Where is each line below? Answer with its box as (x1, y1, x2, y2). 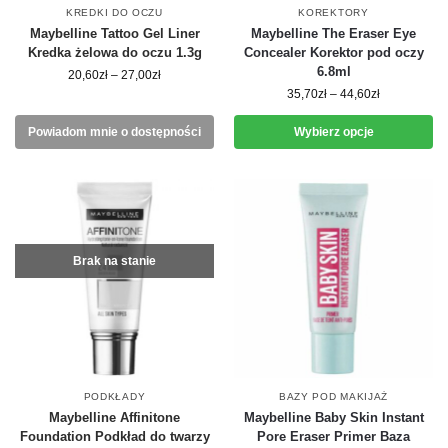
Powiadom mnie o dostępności (28, 125, 201, 139)
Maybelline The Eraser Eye (251, 26, 416, 41)
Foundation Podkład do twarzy (19, 429, 210, 444)
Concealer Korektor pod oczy (243, 45, 424, 60)
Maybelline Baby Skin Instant (243, 410, 424, 425)
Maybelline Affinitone (49, 410, 180, 425)
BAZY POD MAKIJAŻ (278, 391, 389, 402)
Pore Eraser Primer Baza (257, 429, 410, 444)
